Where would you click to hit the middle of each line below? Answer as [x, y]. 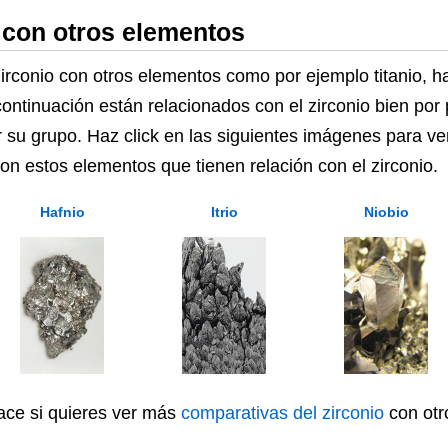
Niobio [386, 212]
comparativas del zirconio [282, 413]
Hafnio [62, 212]
